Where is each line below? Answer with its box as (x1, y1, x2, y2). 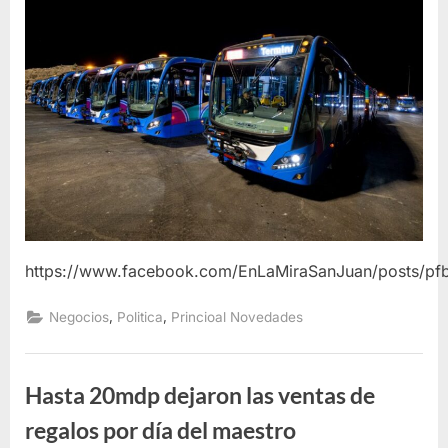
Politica (117, 309, 164, 326)
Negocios (49, 309, 110, 326)
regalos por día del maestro (25, 416, 296, 445)
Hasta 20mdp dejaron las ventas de (25, 381, 375, 410)
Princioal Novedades (171, 309, 304, 326)
